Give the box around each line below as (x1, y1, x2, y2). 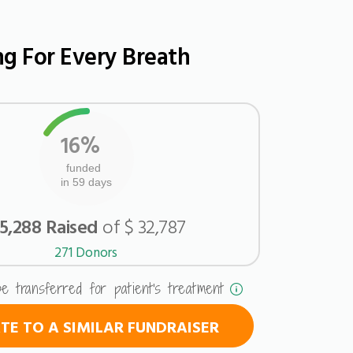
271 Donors (54, 242, 117, 262)
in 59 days (60, 176, 112, 188)
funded (65, 162, 101, 174)
